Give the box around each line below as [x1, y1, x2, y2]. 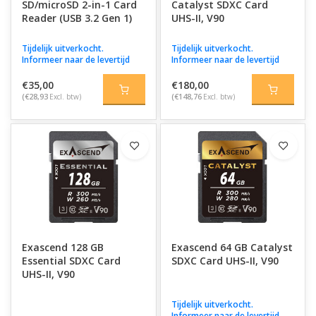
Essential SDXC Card [22, 254, 121, 267]
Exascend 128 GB [22, 241, 104, 254]
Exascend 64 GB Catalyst [171, 241, 293, 254]
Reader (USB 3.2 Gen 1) [22, 11, 132, 25]
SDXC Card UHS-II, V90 [171, 254, 279, 267]
